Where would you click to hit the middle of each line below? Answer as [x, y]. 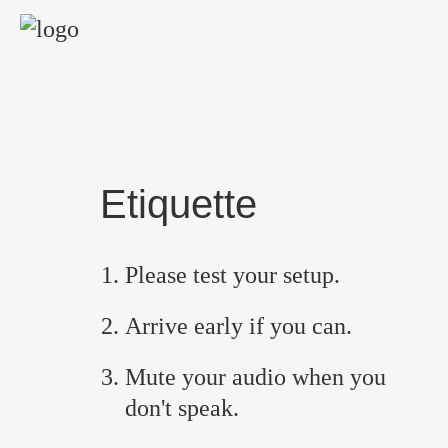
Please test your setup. [232, 275]
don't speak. [182, 408]
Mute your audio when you [255, 377]
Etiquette [178, 204]
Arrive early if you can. [238, 326]
